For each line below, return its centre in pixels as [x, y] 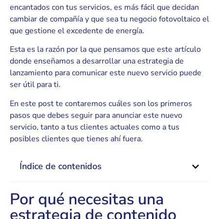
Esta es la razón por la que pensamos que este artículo [105, 50]
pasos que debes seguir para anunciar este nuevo [96, 115]
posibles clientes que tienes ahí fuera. [76, 139]
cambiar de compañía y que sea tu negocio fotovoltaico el [109, 19]
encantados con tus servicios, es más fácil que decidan [104, 8]
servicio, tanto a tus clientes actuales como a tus [95, 127]
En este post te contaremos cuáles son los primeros [101, 103]
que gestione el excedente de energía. [77, 31]
